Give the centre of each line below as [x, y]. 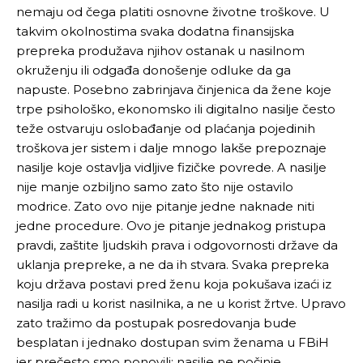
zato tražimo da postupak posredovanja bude [156, 323]
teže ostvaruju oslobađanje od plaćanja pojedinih [166, 128]
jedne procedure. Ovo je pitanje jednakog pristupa [171, 226]
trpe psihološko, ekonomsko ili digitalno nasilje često [176, 109]
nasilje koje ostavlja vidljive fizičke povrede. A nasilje [171, 167]
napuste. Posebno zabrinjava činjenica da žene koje [174, 90]
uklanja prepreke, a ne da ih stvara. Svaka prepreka [173, 265]
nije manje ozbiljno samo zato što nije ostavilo [155, 187]
